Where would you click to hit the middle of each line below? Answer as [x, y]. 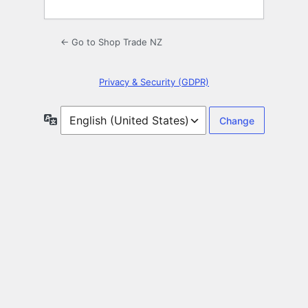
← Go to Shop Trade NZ [111, 42]
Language [79, 119]
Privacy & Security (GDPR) [154, 82]
